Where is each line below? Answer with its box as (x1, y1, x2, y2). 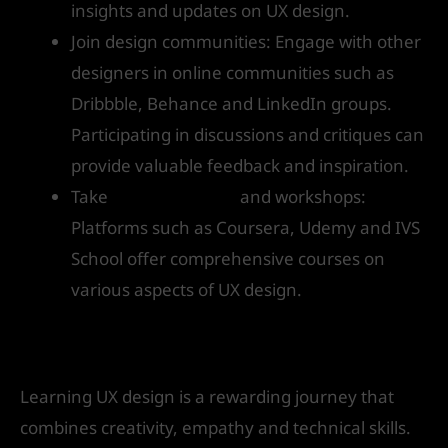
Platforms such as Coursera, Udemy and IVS (71, 216, 420, 240)
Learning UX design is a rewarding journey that (20, 384, 394, 408)
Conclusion (20, 328, 170, 363)
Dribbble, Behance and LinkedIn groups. (71, 92, 392, 116)
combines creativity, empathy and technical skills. (20, 415, 411, 439)
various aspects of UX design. (71, 278, 302, 302)
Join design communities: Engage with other (71, 30, 421, 54)
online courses (112, 185, 236, 209)
